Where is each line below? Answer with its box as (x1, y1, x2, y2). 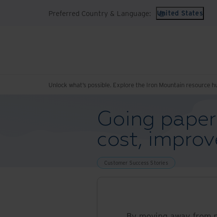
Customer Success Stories (104, 159, 168, 166)
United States (157, 8, 203, 17)
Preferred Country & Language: (48, 8, 151, 18)
